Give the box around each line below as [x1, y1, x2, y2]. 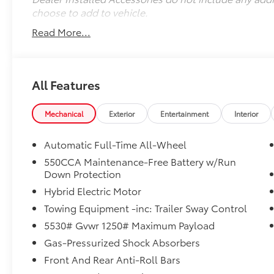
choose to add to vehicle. [32, 4, 149, 19]
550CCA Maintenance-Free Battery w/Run [44, 154, 237, 169]
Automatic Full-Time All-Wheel [44, 137, 188, 152]
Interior [234, 108, 259, 119]
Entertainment [160, 108, 209, 119]
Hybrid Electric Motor [44, 183, 142, 198]
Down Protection [44, 166, 122, 181]
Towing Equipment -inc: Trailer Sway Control [44, 201, 248, 215]
